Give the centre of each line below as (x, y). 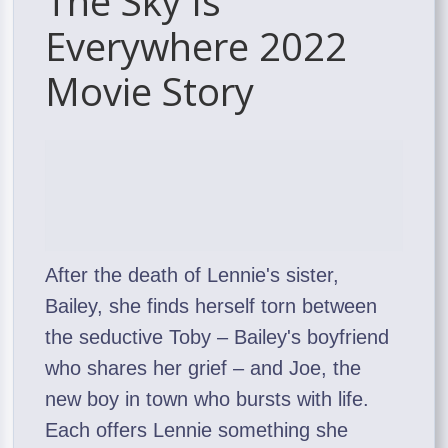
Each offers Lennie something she (197, 430)
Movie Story (150, 90)
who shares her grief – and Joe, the (203, 368)
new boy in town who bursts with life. (207, 399)
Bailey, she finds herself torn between (211, 306)
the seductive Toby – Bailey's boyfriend (217, 337)
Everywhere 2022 (196, 45)
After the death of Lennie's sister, (192, 275)
